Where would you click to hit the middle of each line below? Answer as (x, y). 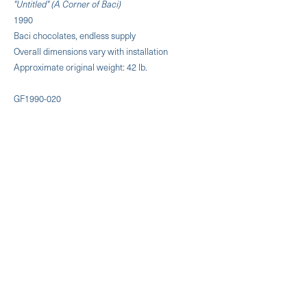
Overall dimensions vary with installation (91, 51)
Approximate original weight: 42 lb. (81, 66)
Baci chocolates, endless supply (75, 35)
